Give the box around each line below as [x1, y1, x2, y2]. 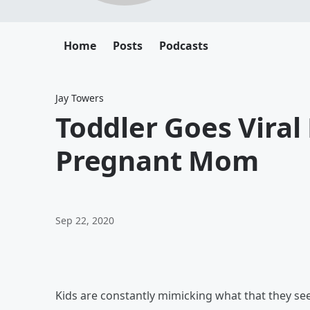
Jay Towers [55, 91, 104, 104]
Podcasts [159, 38, 208, 53]
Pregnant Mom [55, 141, 259, 179]
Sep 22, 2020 [55, 214, 114, 227]
